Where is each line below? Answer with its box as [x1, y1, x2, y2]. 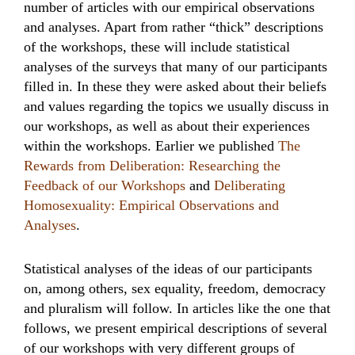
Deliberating [214, 177, 285, 193]
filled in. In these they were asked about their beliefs [24, 78, 326, 94]
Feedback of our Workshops [24, 177, 185, 193]
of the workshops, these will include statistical [24, 39, 290, 55]
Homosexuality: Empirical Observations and [24, 197, 279, 213]
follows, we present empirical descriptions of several [24, 320, 327, 336]
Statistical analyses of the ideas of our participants [24, 261, 312, 277]
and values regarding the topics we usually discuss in [24, 98, 329, 114]
